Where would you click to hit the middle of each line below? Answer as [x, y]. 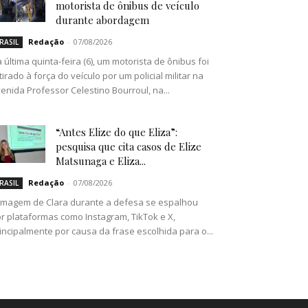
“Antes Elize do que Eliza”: [117, 132]
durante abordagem [102, 20]
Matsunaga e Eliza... [101, 161]
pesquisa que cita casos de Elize [129, 147]
